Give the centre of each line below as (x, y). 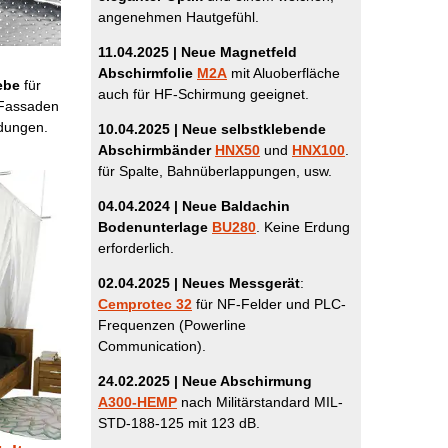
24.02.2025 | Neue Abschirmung (205, 381)
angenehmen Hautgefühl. (178, 17)
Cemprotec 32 (145, 304)
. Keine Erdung (303, 227)
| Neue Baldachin (230, 206)
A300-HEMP (137, 402)
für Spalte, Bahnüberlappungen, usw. (215, 171)
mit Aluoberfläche (283, 73)
